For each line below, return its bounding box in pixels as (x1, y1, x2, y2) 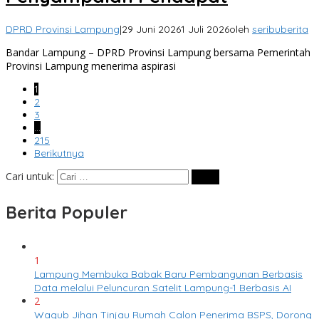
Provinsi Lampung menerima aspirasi (6, 59, 176, 73)
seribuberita (252, 23, 308, 36)
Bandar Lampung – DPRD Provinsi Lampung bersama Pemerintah (6, 46, 310, 60)
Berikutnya (34, 147, 84, 160)
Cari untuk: (6, 169, 54, 184)
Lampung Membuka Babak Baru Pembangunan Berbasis (34, 268, 303, 281)
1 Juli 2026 (181, 23, 229, 36)
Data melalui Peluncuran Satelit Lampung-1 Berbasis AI (34, 281, 291, 295)
